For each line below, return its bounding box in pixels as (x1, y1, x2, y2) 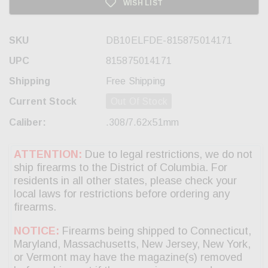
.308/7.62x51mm (106, 117, 179, 128)
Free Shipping (106, 76, 166, 87)
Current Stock (9, 96, 77, 107)
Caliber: (9, 117, 46, 128)
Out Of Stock (111, 96, 167, 107)
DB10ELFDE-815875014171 (106, 35, 233, 46)
